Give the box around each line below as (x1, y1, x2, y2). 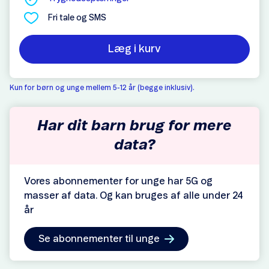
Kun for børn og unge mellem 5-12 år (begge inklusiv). (10, 84, 195, 91)
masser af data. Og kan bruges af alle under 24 (24, 191, 243, 201)
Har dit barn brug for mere (37, 119, 232, 133)
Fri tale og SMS (48, 14, 106, 22)
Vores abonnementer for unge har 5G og (24, 177, 213, 186)
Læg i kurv (108, 44, 161, 55)
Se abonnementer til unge (38, 234, 160, 244)
